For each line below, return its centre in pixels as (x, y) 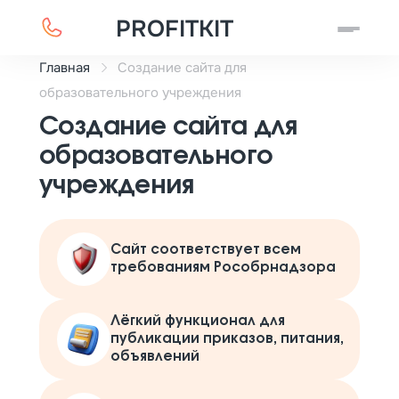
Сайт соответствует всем (206, 250)
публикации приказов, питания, (227, 339)
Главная (65, 68)
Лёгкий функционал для (198, 321)
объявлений (155, 357)
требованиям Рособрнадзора (223, 268)
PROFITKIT (175, 29)
